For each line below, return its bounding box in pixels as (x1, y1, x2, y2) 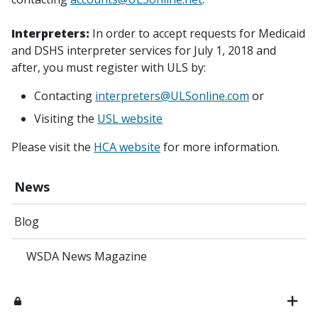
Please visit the (11, 139, 94, 155)
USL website (97, 111, 163, 126)
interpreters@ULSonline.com (95, 88, 249, 104)
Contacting (34, 88, 95, 104)
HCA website (94, 139, 160, 155)
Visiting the (34, 111, 97, 126)
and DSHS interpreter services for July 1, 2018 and (11, 43, 276, 58)
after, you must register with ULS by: (11, 60, 206, 75)
